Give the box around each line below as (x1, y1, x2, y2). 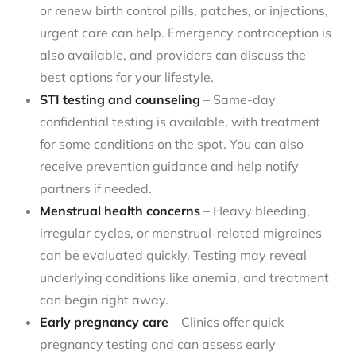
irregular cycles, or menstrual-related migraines (40, 224, 322, 241)
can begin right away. (40, 291, 168, 308)
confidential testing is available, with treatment (40, 113, 320, 130)
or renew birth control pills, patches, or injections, (40, 2, 328, 18)
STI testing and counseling (40, 91, 200, 107)
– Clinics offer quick (168, 313, 284, 330)
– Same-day (200, 91, 276, 107)
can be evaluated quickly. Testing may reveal (40, 246, 307, 263)
